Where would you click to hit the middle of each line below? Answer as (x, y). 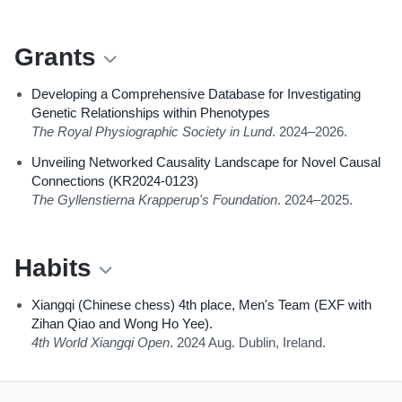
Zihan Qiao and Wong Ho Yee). (122, 323)
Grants (55, 57)
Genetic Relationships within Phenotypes (151, 113)
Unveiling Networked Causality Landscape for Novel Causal (206, 162)
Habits (53, 267)
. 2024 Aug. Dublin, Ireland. (248, 342)
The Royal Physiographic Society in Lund (152, 131)
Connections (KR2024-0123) (115, 181)
